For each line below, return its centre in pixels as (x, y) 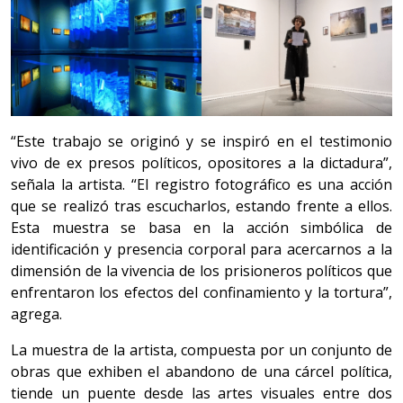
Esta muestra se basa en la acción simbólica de (201, 228)
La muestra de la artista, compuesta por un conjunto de (201, 350)
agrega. (36, 314)
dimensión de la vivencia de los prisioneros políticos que (201, 271)
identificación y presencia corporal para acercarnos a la (201, 250)
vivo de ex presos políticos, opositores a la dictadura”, (201, 163)
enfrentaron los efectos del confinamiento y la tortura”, (201, 293)
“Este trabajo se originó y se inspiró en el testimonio (201, 142)
